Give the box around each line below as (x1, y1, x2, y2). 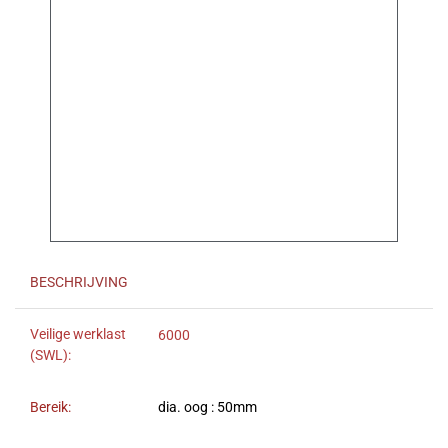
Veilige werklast (30, 326, 126, 344)
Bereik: (30, 399, 71, 417)
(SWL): (30, 347, 71, 365)
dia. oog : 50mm (158, 399, 257, 417)
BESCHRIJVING (30, 274, 128, 292)
